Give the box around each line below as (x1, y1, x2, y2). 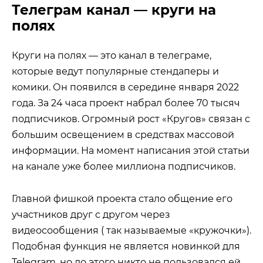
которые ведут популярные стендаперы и (12, 66, 219, 77)
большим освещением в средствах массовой (12, 129, 234, 141)
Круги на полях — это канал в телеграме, (12, 50, 211, 62)
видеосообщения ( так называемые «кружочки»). (12, 224, 251, 236)
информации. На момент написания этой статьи (12, 145, 249, 157)
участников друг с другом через (12, 208, 170, 220)
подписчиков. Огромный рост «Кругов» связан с (12, 113, 250, 125)
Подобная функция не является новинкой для (12, 240, 240, 252)
